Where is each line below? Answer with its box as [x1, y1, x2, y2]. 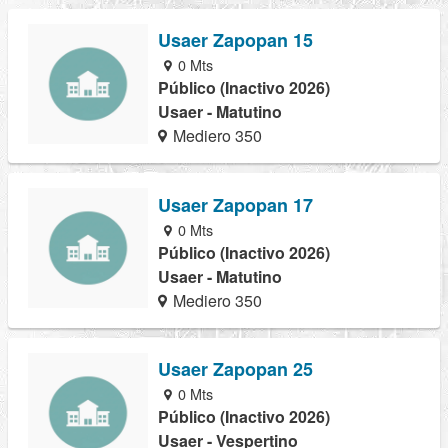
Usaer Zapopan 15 [158, 27, 313, 54]
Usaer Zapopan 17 [158, 191, 313, 218]
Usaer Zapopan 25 [158, 355, 313, 382]
